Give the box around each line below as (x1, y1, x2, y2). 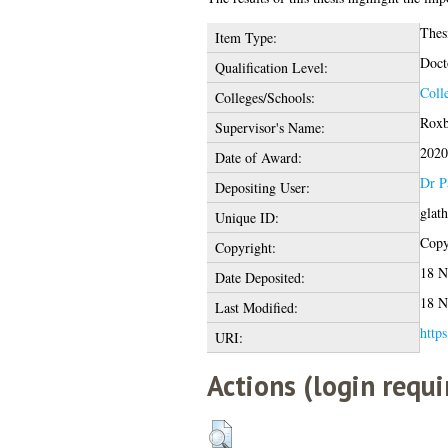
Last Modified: (214, 297, 298, 317)
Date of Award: (214, 147, 302, 167)
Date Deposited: (214, 267, 305, 287)
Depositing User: (214, 177, 310, 197)
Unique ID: (214, 207, 279, 227)
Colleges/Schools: (214, 87, 315, 107)
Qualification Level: (214, 57, 328, 77)
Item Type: (214, 27, 277, 47)
